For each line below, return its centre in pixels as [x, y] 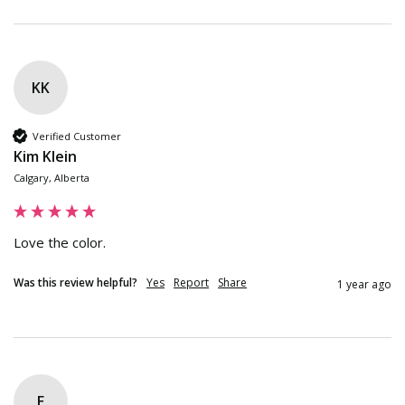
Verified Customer [77, 136]
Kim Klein [45, 157]
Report [191, 283]
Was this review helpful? [75, 283]
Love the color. [60, 243]
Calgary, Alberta [52, 178]
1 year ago [364, 285]
